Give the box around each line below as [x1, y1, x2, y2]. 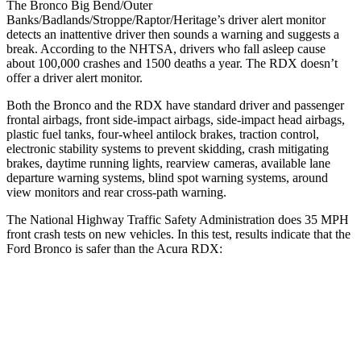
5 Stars [180, 330, 210, 342]
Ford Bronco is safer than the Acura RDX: [6, 241, 222, 255]
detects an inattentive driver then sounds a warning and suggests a [6, 27, 339, 41]
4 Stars [252, 330, 282, 342]
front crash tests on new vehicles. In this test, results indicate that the [6, 226, 351, 241]
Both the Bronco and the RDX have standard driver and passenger [6, 98, 344, 112]
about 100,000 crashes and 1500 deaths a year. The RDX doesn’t [6, 56, 338, 70]
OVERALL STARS [68, 330, 150, 342]
